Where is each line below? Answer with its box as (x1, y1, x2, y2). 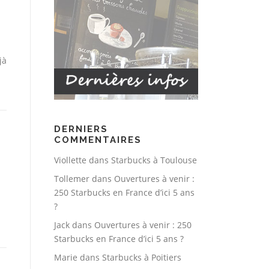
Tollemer (54, 173, 89, 185)
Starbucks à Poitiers (102, 252, 181, 264)
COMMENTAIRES (54, 134, 142, 146)
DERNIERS (54, 124, 108, 135)
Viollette (54, 154, 86, 166)
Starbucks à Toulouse (111, 154, 197, 166)
